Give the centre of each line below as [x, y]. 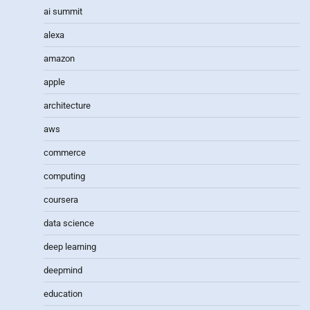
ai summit [63, 11]
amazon [59, 58]
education [63, 293]
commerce [65, 152]
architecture [67, 105]
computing [64, 176]
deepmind [63, 270]
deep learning [70, 246]
